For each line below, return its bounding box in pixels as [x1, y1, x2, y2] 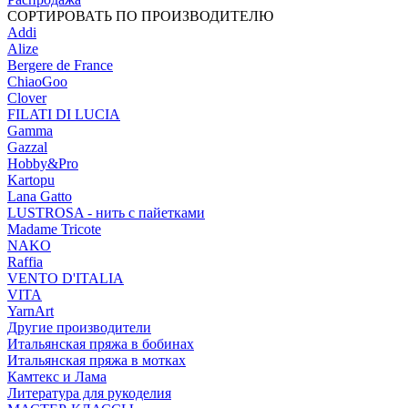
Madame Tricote [7, 221, 101, 237]
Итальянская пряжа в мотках [7, 352, 186, 368]
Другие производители [7, 320, 151, 335]
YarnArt [7, 303, 54, 319]
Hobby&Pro [7, 156, 78, 171]
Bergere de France [7, 57, 113, 73]
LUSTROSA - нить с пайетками [7, 205, 205, 220]
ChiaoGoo [7, 74, 67, 89]
